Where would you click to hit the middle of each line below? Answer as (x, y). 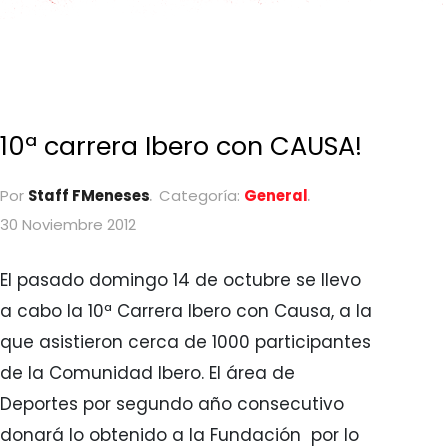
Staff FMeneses (88, 196)
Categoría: (199, 196)
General (275, 196)
